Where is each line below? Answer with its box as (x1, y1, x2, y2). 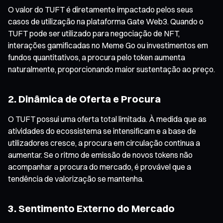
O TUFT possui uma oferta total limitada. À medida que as (8, 113, 207, 124)
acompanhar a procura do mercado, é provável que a (8, 161, 191, 172)
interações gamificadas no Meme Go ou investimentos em (8, 40, 208, 50)
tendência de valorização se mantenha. (8, 173, 144, 184)
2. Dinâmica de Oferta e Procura (8, 92, 161, 105)
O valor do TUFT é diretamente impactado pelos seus (8, 4, 193, 14)
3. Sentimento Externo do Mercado (8, 202, 175, 215)
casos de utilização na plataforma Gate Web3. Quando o (8, 16, 204, 26)
